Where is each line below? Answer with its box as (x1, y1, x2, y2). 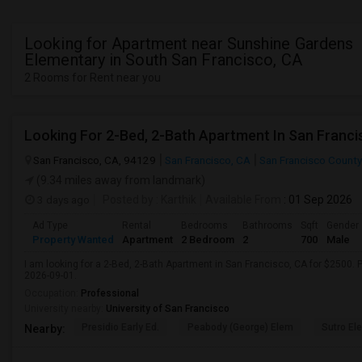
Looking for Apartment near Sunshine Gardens (24, 34, 354, 53)
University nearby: (24, 303, 106, 314)
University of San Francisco (106, 303, 229, 314)
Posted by (103, 193, 154, 206)
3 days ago (35, 193, 90, 206)
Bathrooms (242, 220, 293, 231)
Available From (205, 193, 281, 206)
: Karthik (154, 193, 196, 206)
